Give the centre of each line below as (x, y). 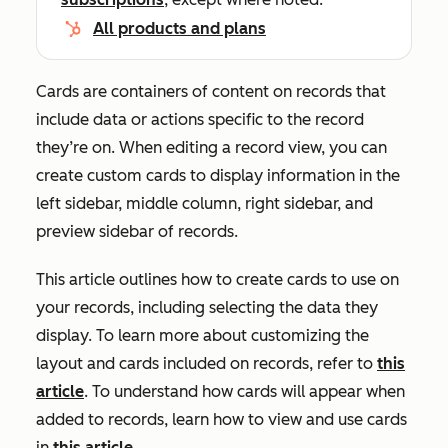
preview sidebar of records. (137, 231)
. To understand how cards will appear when (244, 391)
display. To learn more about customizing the (202, 335)
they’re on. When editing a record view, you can (211, 147)
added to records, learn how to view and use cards (221, 419)
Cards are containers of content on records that (211, 91)
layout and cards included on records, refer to (206, 363)
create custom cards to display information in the (218, 175)
